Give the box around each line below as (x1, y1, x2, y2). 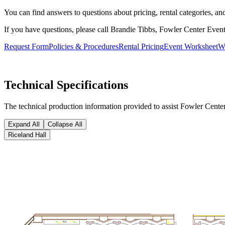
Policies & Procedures (49, 42, 119, 51)
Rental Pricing (119, 42, 164, 51)
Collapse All (48, 121, 82, 129)
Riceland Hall (8, 131, 46, 139)
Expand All (8, 121, 40, 129)
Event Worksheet (164, 42, 218, 51)
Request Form (4, 42, 49, 51)
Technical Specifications (4, 78, 128, 92)
